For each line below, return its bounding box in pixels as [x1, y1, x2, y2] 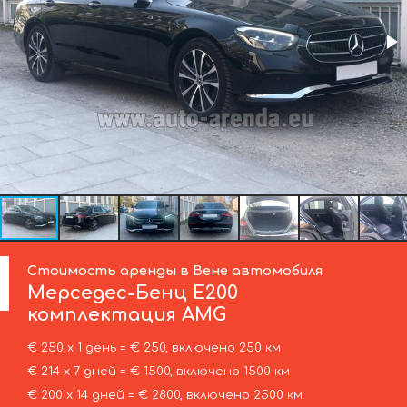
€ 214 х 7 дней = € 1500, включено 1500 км [26, 364, 290, 378]
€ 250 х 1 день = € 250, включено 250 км [26, 341, 281, 354]
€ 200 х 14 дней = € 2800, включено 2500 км [26, 388, 303, 402]
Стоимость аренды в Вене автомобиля [27, 263, 323, 278]
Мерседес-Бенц [27, 282, 188, 303]
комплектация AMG [27, 303, 227, 325]
